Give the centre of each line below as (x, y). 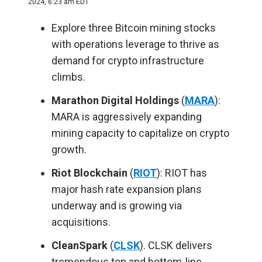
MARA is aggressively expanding (127, 117)
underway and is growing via (117, 206)
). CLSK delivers (176, 245)
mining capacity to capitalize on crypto (140, 133)
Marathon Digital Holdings (115, 100)
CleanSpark (80, 245)
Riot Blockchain (89, 173)
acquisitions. (81, 222)
